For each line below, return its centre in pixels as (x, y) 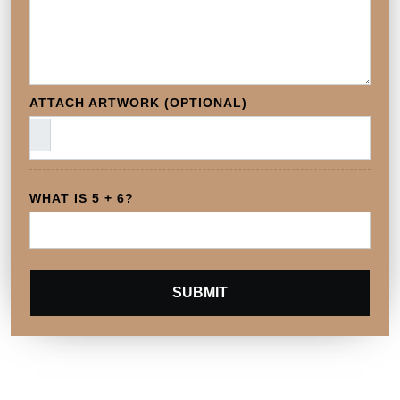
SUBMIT (200, 292)
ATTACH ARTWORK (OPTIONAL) (138, 102)
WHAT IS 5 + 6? (82, 198)
